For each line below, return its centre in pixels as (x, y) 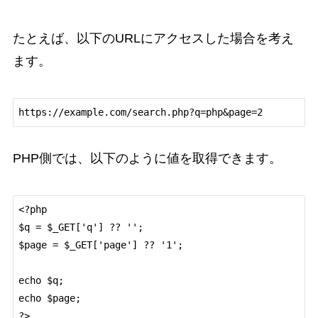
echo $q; (41, 280)
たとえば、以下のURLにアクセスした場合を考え (153, 39)
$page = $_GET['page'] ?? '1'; (100, 245)
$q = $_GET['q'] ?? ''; (81, 227)
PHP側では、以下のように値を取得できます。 (147, 158)
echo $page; (49, 298)
